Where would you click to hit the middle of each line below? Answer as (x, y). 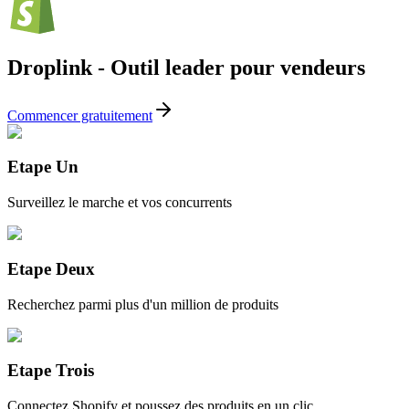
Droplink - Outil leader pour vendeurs (186, 67)
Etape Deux (51, 268)
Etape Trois (51, 371)
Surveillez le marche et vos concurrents (120, 203)
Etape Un (43, 167)
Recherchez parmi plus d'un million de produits (143, 304)
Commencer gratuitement (80, 115)
